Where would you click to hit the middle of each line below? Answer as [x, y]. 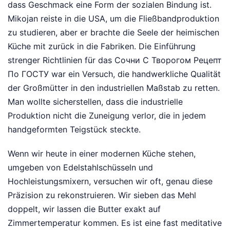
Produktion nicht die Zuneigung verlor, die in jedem [107, 116]
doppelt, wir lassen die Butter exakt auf [84, 209]
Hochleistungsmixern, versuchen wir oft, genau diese [110, 181]
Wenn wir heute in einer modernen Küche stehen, [102, 154]
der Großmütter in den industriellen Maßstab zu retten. [114, 88]
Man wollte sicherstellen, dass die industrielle [95, 102]
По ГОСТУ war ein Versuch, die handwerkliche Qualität [114, 74]
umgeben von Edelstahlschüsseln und [80, 167]
